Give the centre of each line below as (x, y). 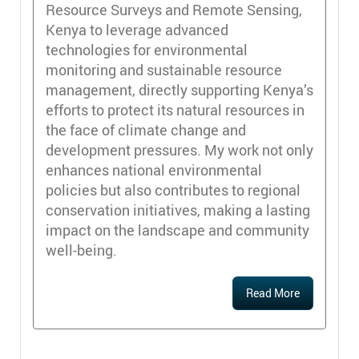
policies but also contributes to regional (173, 190)
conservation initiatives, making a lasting (178, 210)
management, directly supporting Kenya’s (179, 89)
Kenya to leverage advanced (137, 29)
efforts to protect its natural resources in (175, 109)
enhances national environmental (154, 169)
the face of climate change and (146, 129)
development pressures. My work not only (179, 149)
